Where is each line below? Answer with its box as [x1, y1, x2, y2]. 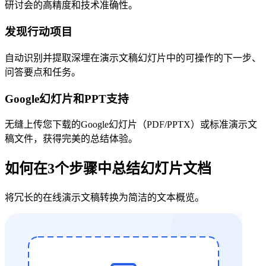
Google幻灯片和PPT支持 [5, 92, 129, 105]
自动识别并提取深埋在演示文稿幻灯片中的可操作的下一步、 [5, 52, 261, 63]
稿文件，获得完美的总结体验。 [5, 134, 138, 144]
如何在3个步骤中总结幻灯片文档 [5, 161, 211, 177]
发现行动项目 [5, 26, 72, 39]
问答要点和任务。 [5, 66, 81, 77]
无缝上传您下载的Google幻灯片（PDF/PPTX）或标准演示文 [5, 119, 257, 130]
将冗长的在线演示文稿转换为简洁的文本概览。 [5, 192, 204, 203]
